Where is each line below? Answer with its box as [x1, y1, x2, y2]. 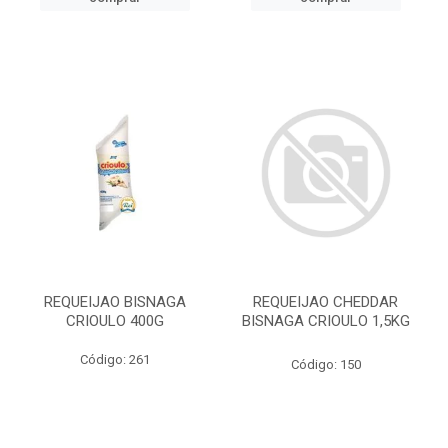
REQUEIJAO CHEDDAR [253, 293, 398, 311]
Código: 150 [290, 357, 361, 372]
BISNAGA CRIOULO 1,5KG [241, 312, 410, 330]
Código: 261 [79, 352, 150, 367]
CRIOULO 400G [65, 312, 164, 330]
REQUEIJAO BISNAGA [43, 293, 186, 311]
